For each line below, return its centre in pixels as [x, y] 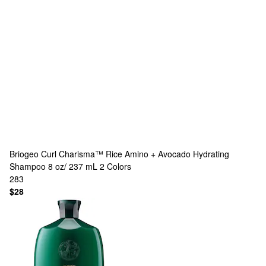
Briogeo [24, 154]
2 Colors [115, 166]
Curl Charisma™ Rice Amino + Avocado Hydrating [135, 154]
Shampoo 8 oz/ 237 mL [53, 166]
